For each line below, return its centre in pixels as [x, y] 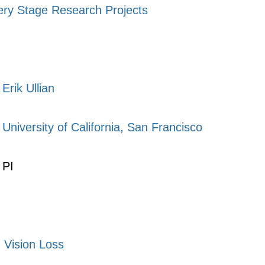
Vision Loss [34, 244]
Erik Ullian [28, 88]
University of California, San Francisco [102, 127]
